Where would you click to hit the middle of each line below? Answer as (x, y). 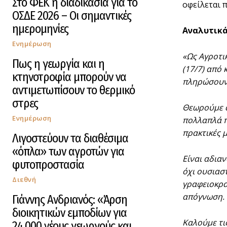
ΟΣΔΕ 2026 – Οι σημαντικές (72, 16)
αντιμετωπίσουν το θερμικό (73, 90)
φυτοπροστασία (48, 165)
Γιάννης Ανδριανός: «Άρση (70, 200)
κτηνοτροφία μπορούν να (69, 77)
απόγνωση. (203, 197)
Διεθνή (24, 180)
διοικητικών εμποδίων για (69, 213)
